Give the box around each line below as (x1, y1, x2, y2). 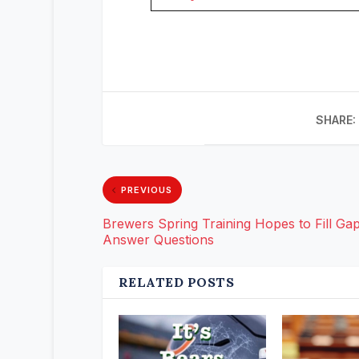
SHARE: (315, 113, 356, 127)
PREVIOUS (120, 184, 172, 196)
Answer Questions (102, 232, 214, 248)
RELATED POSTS (118, 274, 235, 291)
